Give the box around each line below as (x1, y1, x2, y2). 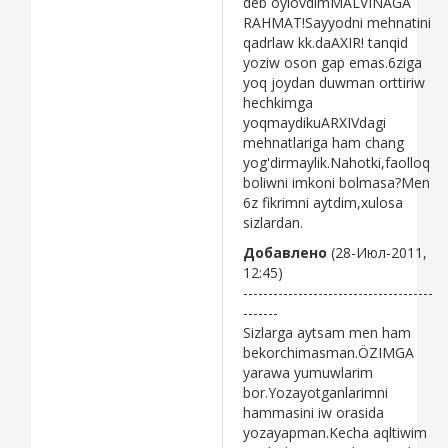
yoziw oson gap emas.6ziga (243, 52, 422, 72)
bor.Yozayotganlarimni (243, 382, 388, 402)
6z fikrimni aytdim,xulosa (243, 192, 403, 212)
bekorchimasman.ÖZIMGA (243, 342, 414, 362)
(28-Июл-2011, (327, 242, 427, 262)
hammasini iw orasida (243, 402, 384, 422)
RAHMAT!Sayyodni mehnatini (243, 12, 431, 32)
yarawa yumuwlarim (243, 362, 373, 382)
